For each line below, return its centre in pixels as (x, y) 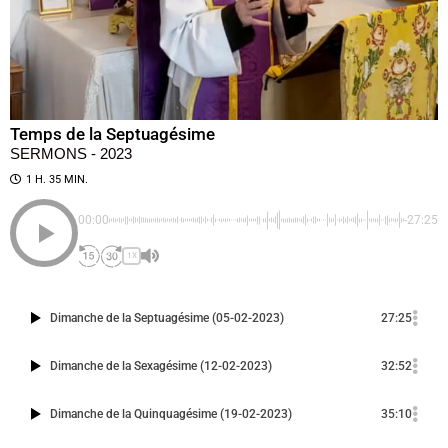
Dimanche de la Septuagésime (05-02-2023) (167, 318)
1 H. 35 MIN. (57, 179)
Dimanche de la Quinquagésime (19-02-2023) (171, 414)
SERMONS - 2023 (71, 153)
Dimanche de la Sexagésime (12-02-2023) (161, 366)
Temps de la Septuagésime (112, 134)
